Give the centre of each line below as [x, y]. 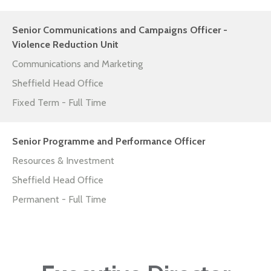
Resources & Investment [63, 161]
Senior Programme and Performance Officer [109, 142]
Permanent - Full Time [59, 200]
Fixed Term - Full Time [59, 103]
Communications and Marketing [77, 64]
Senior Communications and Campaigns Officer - [120, 30]
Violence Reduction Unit [65, 45]
